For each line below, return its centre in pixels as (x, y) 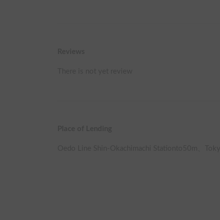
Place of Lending (85, 129)
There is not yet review (95, 71)
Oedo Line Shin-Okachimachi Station (117, 148)
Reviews (71, 52)
